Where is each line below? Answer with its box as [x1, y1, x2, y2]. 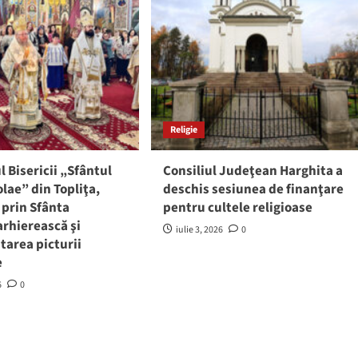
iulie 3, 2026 [175, 223, 223, 237]
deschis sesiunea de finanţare [162, 180, 344, 200]
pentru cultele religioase [162, 198, 312, 218]
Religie [169, 123, 197, 137]
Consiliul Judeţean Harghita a [162, 161, 343, 181]
